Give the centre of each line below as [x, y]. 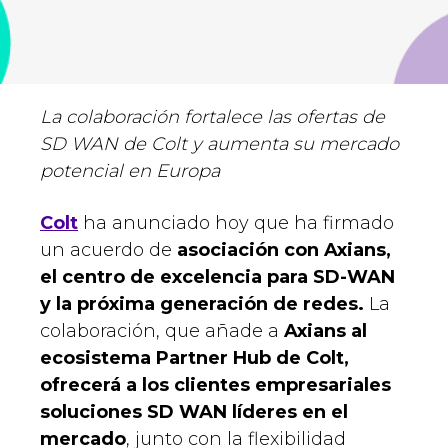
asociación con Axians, [281, 250]
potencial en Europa [130, 171]
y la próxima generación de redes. [204, 304]
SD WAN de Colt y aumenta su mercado [219, 144]
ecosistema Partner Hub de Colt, [194, 358]
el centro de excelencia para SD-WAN [217, 277]
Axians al [325, 331]
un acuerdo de [106, 250]
